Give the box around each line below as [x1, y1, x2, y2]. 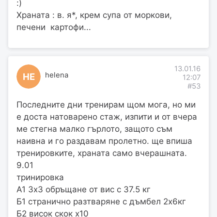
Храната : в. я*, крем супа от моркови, [16, 10, 172, 20]
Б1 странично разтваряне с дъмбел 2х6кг [16, 196, 186, 206]
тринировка [16, 172, 64, 182]
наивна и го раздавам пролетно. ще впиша [16, 136, 192, 146]
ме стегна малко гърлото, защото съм [16, 124, 172, 134]
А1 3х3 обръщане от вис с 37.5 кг [16, 184, 151, 194]
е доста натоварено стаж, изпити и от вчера [16, 111, 197, 122]
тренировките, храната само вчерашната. [16, 148, 187, 158]
